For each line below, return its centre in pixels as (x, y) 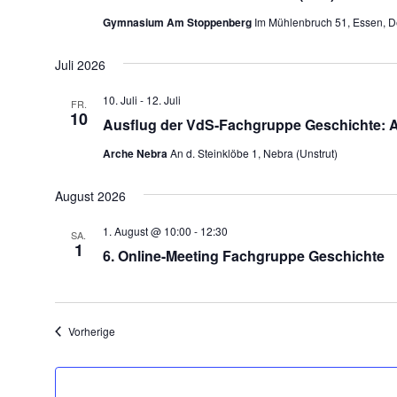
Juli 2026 (80, 65)
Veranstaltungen (153, 330)
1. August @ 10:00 (147, 231)
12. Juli (163, 100)
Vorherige (91, 331)
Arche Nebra (136, 153)
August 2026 (90, 196)
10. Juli (120, 100)
